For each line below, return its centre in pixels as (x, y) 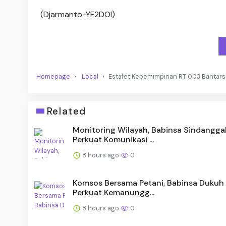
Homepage (53, 76)
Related (66, 111)
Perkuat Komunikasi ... (113, 139)
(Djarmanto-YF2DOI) (78, 15)
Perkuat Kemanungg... (114, 192)
